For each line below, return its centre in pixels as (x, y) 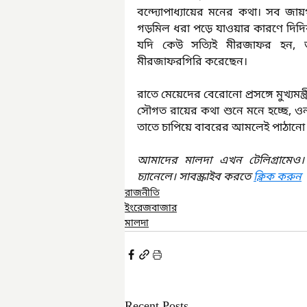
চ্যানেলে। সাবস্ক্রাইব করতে (195, 177)
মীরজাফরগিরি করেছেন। (192, 62)
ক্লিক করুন (278, 177)
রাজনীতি (142, 194)
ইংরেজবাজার (151, 209)
